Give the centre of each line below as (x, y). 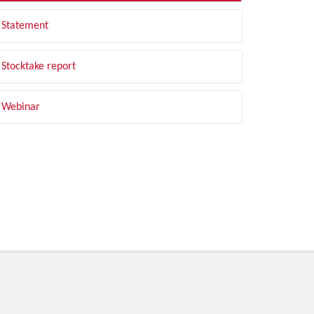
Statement (25, 26)
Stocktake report (39, 67)
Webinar (21, 107)
